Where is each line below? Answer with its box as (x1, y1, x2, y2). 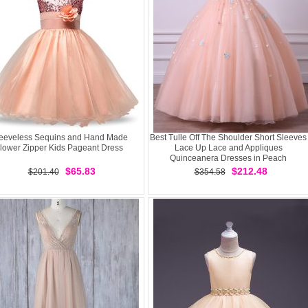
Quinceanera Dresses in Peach (170, 153, 287, 163)
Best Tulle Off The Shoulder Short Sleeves (150, 133, 307, 142)
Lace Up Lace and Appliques (174, 143, 283, 153)
